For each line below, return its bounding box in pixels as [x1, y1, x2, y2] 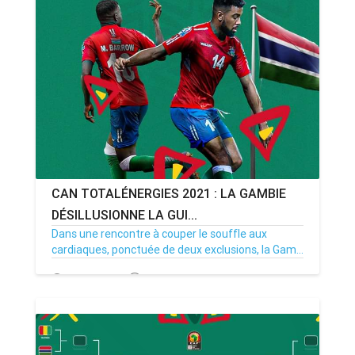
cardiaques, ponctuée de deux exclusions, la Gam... [52, 242, 303, 257]
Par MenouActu [143, 272, 222, 287]
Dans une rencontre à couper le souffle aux [52, 227, 267, 241]
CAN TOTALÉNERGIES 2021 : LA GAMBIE [52, 185, 286, 201]
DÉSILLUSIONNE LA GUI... [52, 207, 197, 223]
